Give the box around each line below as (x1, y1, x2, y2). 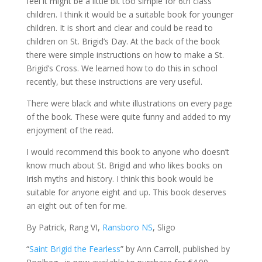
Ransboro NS (102, 222, 153, 233)
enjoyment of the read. (26, 125, 113, 136)
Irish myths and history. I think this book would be (26, 173, 213, 184)
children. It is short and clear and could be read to (26, 22, 213, 33)
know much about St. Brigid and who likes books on (26, 160, 222, 171)
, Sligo (152, 222, 175, 233)
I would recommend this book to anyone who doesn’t (26, 146, 229, 157)
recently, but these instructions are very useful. (26, 76, 202, 87)
